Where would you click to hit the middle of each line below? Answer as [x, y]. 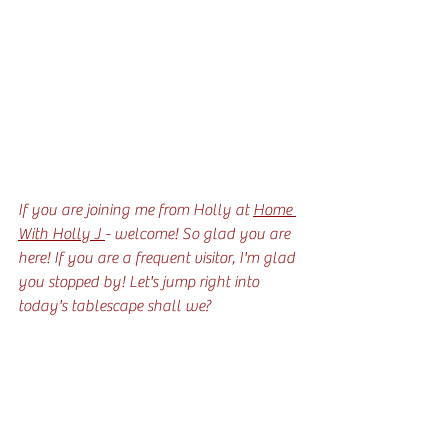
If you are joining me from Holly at [135, 209]
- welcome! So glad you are [199, 233]
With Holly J [61, 233]
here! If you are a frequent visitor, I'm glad [158, 257]
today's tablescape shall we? [114, 305]
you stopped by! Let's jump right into [140, 281]
